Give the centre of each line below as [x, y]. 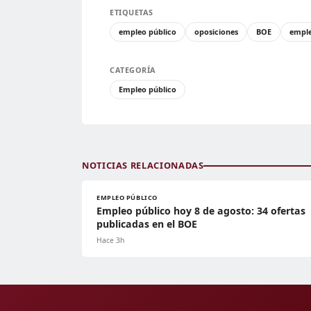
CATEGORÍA [133, 70]
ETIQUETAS [132, 12]
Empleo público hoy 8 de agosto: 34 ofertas [201, 211]
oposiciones [216, 32]
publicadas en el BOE [147, 224]
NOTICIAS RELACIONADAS [143, 166]
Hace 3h [110, 241]
